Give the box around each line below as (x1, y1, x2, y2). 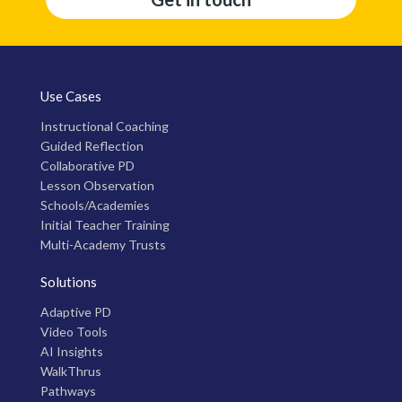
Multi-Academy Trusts (40, 237, 166, 253)
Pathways (40, 383, 96, 399)
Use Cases (40, 88, 101, 105)
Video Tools (40, 324, 108, 340)
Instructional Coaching (40, 118, 169, 135)
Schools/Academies (40, 197, 150, 214)
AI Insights (40, 344, 103, 360)
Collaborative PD (40, 158, 135, 174)
